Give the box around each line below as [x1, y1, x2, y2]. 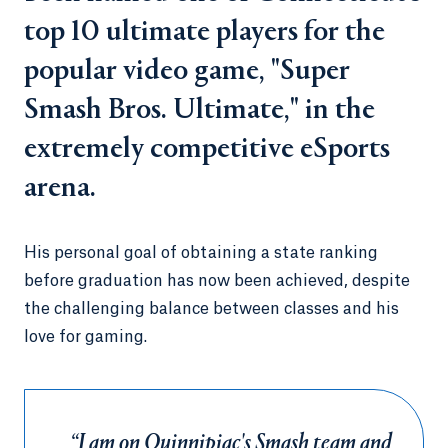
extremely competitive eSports [24, 135, 390, 165]
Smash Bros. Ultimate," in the [24, 96, 375, 126]
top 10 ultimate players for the [24, 18, 385, 48]
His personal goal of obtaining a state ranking [24, 245, 378, 261]
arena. [24, 174, 96, 204]
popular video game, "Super [24, 57, 350, 87]
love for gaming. [24, 329, 147, 345]
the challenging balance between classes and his [24, 301, 399, 317]
